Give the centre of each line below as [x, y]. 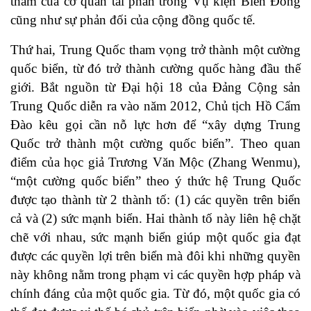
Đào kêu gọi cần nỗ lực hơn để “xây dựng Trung [155, 125]
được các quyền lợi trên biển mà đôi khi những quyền [155, 256]
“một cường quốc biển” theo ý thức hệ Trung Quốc [155, 181]
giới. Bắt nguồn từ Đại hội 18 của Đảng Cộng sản [155, 87]
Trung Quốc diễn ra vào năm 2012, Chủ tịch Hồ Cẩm [155, 106]
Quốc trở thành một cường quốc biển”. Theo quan [155, 144]
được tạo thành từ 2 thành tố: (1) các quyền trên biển [155, 200]
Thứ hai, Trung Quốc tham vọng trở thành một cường [155, 50]
